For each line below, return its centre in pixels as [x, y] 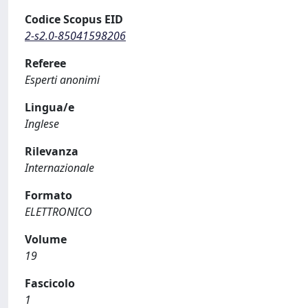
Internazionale [59, 168]
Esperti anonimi [62, 80]
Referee [45, 63]
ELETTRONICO [58, 212]
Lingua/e [49, 107]
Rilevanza [52, 151]
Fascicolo [50, 283]
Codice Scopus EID [74, 19]
